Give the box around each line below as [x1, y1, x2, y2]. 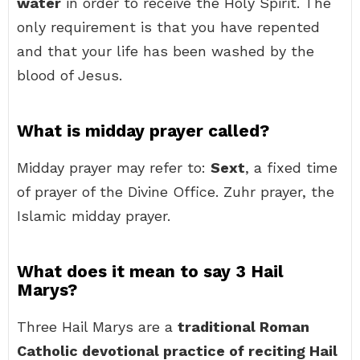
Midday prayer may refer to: [17, 159, 211, 176]
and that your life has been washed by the [17, 43, 314, 59]
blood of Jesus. [17, 67, 122, 84]
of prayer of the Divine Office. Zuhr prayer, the [17, 183, 334, 200]
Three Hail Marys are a [17, 318, 178, 335]
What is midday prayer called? [17, 121, 269, 141]
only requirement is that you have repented [17, 18, 320, 35]
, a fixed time [245, 159, 337, 176]
